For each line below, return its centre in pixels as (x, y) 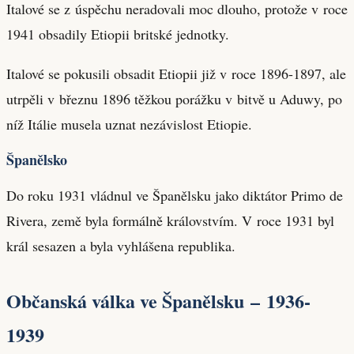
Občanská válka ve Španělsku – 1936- (158, 300)
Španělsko (37, 159)
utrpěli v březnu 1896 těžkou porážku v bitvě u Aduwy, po (174, 98)
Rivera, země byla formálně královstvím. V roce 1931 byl (170, 220)
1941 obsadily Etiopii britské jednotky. (118, 34)
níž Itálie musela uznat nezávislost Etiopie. (129, 124)
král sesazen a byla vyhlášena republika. (121, 245)
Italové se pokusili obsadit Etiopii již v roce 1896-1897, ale (176, 73)
